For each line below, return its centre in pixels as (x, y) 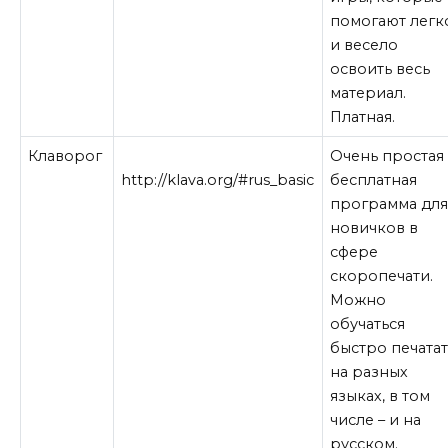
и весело (364, 44)
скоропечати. (382, 275)
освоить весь (380, 68)
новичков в (374, 227)
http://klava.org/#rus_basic (218, 179)
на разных (369, 371)
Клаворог (65, 155)
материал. (368, 92)
